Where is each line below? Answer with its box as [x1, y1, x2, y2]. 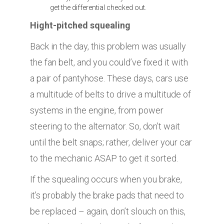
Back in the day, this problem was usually [30, 41, 186, 52]
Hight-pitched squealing [30, 20, 130, 31]
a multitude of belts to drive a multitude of [30, 89, 191, 100]
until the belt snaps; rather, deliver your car [30, 137, 192, 148]
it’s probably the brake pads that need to [30, 190, 184, 201]
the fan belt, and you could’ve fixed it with [30, 57, 188, 68]
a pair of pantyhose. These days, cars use [30, 73, 188, 84]
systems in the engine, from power [30, 105, 163, 116]
